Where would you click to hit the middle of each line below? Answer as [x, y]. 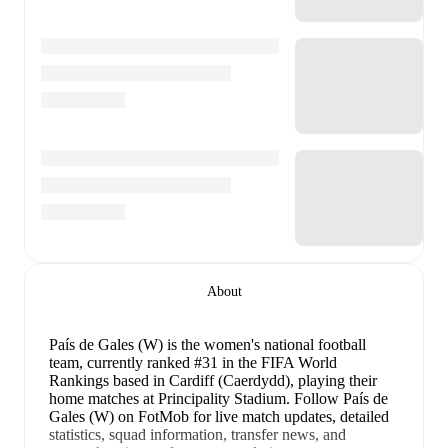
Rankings [79, 380]
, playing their [333, 380]
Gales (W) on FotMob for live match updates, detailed [219, 416]
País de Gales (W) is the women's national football [207, 344]
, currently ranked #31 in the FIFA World [208, 362]
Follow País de [341, 398]
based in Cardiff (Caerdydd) [199, 380]
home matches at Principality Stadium [167, 398]
